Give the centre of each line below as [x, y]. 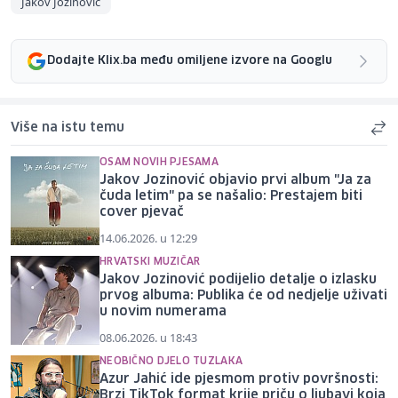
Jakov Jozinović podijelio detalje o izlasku [238, 279]
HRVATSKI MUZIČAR [150, 261]
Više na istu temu [68, 127]
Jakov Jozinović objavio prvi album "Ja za [235, 180]
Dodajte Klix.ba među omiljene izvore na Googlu [190, 61]
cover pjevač [142, 212]
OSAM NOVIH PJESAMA [159, 162]
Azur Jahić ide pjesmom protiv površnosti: [239, 379]
